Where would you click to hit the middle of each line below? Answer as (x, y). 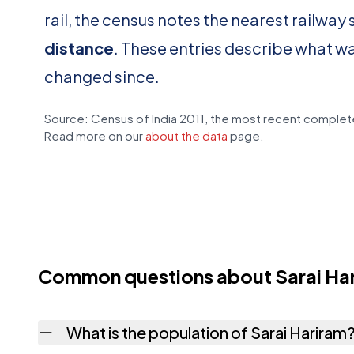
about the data (186, 136)
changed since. (102, 76)
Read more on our (95, 136)
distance (79, 48)
